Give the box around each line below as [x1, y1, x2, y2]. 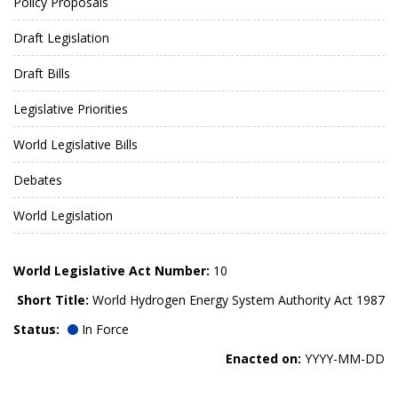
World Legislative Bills [13, 135, 138, 153]
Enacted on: [226, 349, 301, 367]
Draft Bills [13, 64, 70, 82]
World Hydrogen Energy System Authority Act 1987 [89, 291, 385, 308]
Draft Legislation [13, 28, 109, 46]
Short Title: [17, 291, 89, 308]
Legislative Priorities [13, 99, 128, 117]
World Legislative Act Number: [13, 261, 210, 279]
